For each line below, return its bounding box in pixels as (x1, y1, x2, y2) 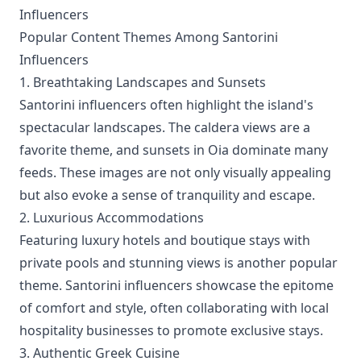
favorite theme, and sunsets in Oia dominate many (19, 141, 328, 159)
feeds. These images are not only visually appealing (19, 164, 331, 181)
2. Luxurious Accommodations (19, 209, 204, 226)
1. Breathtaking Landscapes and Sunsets (19, 73, 266, 91)
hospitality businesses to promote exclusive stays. (19, 322, 323, 339)
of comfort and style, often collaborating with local (19, 299, 329, 317)
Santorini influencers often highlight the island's (19, 96, 313, 114)
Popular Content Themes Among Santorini (19, 28, 278, 46)
